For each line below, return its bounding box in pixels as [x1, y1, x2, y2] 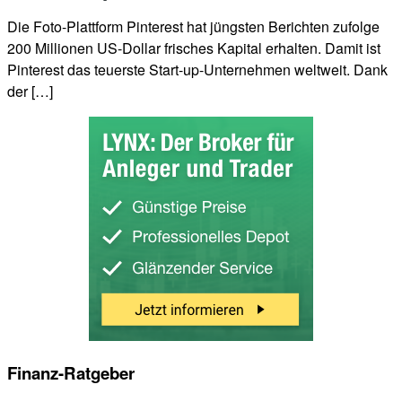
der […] [7, 80, 53, 101]
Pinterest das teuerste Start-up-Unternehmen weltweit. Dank [7, 58, 388, 80]
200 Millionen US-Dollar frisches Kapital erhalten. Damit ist [7, 37, 380, 58]
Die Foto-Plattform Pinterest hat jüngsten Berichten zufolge [7, 15, 380, 37]
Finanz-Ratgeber [7, 361, 135, 386]
